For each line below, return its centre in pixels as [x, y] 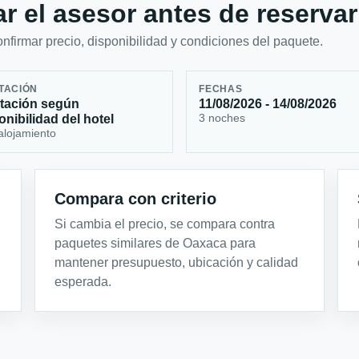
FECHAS [221, 89]
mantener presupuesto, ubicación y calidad [177, 262]
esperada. [83, 281]
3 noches [222, 118]
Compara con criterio [136, 198]
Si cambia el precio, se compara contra [165, 224]
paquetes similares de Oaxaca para [155, 243]
